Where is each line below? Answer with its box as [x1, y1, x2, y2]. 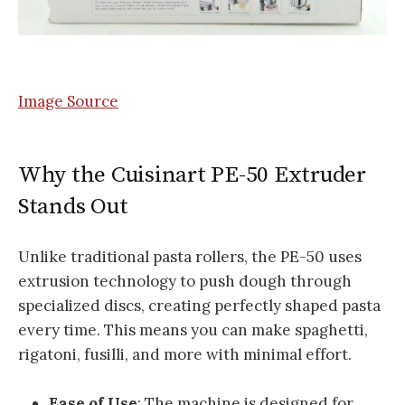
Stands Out [18, 192, 128, 221]
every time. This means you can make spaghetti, [18, 320, 368, 341]
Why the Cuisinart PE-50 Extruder [18, 160, 366, 189]
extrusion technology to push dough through [18, 271, 352, 292]
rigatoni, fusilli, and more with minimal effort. [18, 344, 352, 365]
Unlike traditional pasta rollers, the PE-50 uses [18, 247, 362, 268]
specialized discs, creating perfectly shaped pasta [18, 296, 381, 316]
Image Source [18, 90, 118, 111]
